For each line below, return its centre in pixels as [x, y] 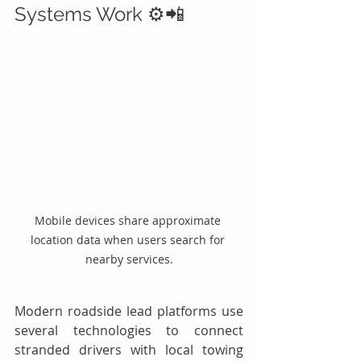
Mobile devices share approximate [129, 220]
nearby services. [129, 259]
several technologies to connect [129, 330]
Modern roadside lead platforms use [129, 311]
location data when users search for [129, 239]
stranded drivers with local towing [129, 349]
